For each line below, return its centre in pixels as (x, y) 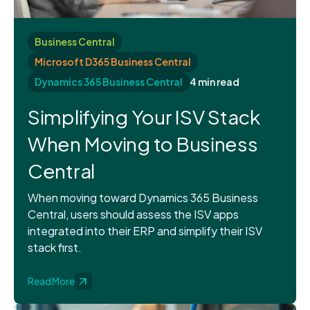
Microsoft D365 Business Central (113, 62)
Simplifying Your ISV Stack (144, 117)
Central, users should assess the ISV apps (133, 215)
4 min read (215, 82)
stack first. (55, 248)
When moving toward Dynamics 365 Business (143, 198)
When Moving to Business (143, 144)
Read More (51, 281)
